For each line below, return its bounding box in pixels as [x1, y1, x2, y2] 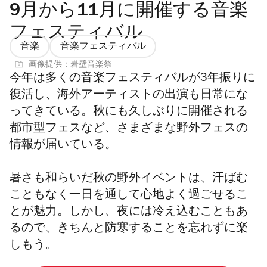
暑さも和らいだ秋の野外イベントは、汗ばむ [10, 173, 248, 185]
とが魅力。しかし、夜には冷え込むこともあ [10, 206, 248, 219]
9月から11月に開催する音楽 [10, 2, 248, 21]
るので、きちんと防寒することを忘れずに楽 [10, 223, 248, 235]
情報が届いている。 [10, 139, 117, 152]
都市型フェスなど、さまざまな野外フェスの [10, 123, 248, 135]
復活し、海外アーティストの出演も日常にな [10, 89, 248, 102]
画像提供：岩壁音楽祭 [29, 61, 112, 70]
